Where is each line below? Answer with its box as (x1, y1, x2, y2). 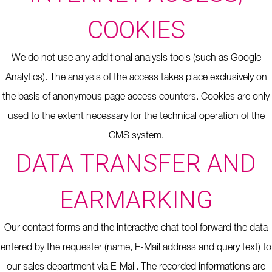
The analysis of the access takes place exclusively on (49, 73, 267, 83)
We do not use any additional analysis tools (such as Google (11, 53, 261, 63)
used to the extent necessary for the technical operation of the (7, 112, 265, 121)
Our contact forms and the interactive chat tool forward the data (4, 223, 268, 233)
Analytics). (5, 73, 47, 83)
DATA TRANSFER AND (16, 149, 256, 178)
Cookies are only (201, 92, 270, 102)
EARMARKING (59, 186, 213, 214)
